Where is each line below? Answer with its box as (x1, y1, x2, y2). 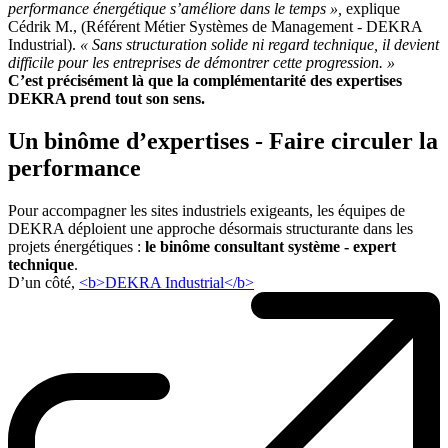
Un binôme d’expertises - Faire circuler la (8, 128, 438, 155)
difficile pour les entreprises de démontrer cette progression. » (8, 54, 395, 72)
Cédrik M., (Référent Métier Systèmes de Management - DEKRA (8, 18, 422, 36)
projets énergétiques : (8, 238, 145, 256)
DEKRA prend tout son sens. (8, 90, 205, 108)
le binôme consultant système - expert (145, 238, 396, 256)
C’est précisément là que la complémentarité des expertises (8, 72, 402, 90)
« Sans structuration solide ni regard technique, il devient (80, 36, 439, 54)
